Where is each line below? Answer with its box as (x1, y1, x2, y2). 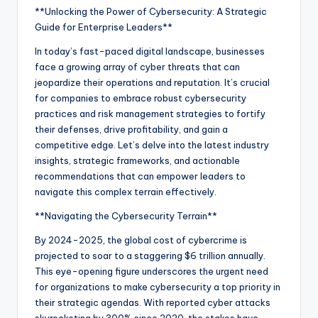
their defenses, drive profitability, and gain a (35, 123, 228, 135)
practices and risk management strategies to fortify (35, 107, 265, 119)
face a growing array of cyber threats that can (35, 60, 240, 72)
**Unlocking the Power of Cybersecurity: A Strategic (35, 5, 267, 17)
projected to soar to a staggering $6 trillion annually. (35, 249, 265, 261)
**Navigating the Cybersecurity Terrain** (35, 209, 217, 221)
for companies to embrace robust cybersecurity (35, 92, 246, 104)
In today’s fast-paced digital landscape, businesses (35, 45, 265, 57)
